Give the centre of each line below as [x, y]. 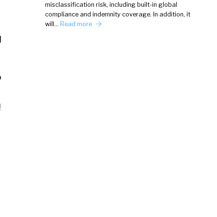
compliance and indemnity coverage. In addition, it [118, 15]
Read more [77, 24]
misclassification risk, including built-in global [111, 5]
